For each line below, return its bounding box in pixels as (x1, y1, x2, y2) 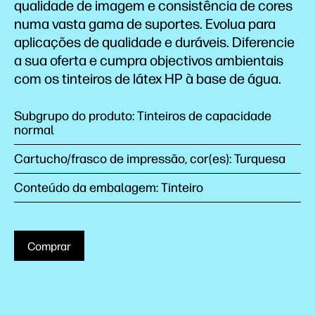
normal (14, 122, 54, 139)
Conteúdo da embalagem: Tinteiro (14, 180, 203, 196)
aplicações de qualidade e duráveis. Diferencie (14, 34, 295, 51)
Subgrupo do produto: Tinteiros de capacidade (14, 108, 271, 124)
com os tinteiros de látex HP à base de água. (14, 70, 281, 88)
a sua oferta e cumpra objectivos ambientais (14, 52, 283, 70)
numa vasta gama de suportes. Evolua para (14, 15, 276, 33)
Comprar (27, 240, 71, 254)
